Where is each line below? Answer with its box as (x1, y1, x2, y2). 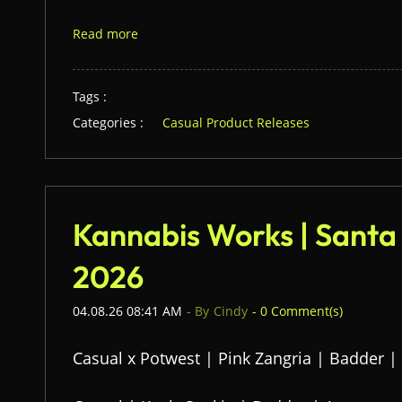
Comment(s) (267, 302, 343, 319)
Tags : (73, 88, 107, 105)
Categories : (73, 114, 144, 131)
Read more (73, 25, 138, 42)
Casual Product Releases (162, 114, 310, 131)
